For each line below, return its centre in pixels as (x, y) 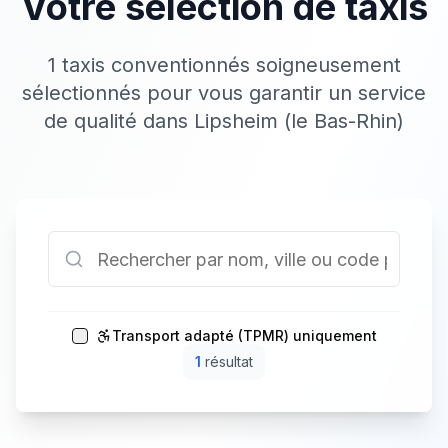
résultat (227, 361)
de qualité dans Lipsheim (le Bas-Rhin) (224, 121)
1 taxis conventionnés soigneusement (224, 65)
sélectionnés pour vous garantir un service (224, 93)
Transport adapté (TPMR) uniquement (244, 335)
